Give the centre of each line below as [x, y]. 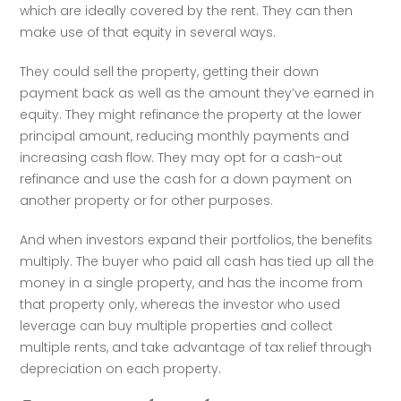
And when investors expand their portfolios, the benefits [196, 240]
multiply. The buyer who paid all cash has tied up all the [197, 261]
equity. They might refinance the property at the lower [191, 115]
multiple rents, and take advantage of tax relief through [196, 347]
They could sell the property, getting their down [170, 72]
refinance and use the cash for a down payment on [186, 179]
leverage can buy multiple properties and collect [177, 326]
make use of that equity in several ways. [148, 32]
